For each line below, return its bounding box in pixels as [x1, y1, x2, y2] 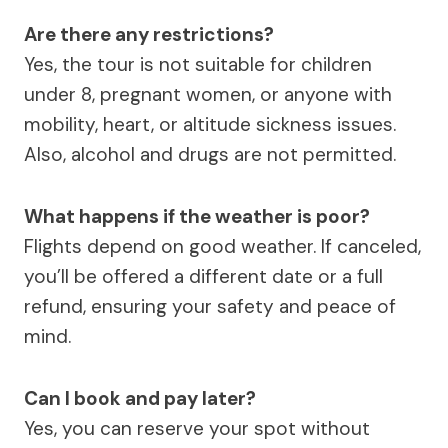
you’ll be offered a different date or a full [24, 263, 383, 289]
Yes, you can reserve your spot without [24, 415, 370, 441]
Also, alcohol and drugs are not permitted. [24, 141, 396, 167]
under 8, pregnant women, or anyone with [24, 81, 392, 107]
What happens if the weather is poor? [24, 203, 370, 229]
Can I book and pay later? [24, 385, 256, 411]
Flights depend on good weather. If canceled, [24, 233, 421, 259]
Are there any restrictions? [24, 21, 274, 47]
